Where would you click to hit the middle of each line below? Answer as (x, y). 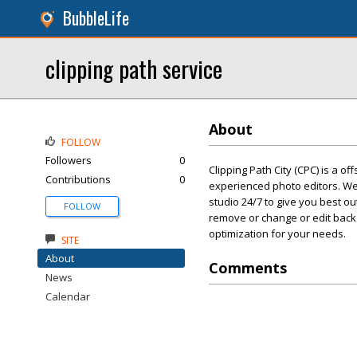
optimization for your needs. (277, 233)
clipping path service (134, 68)
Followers (69, 160)
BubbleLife (96, 18)
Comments (248, 268)
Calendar (68, 296)
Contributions (78, 179)
